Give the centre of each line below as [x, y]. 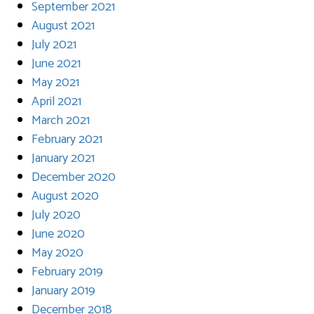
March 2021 [61, 120]
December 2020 [74, 177]
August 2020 [65, 196]
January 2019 [63, 291]
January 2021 [63, 158]
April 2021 [56, 101]
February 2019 [67, 272]
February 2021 [67, 139]
